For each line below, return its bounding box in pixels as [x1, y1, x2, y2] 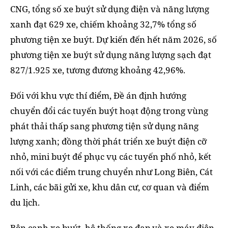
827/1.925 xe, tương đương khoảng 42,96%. [10, 64, 185, 76]
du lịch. [10, 196, 40, 209]
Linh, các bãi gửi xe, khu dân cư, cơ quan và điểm [10, 181, 209, 193]
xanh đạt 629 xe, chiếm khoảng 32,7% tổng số [10, 18, 196, 31]
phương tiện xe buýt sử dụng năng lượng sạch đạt [10, 49, 211, 61]
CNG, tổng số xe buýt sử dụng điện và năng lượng [10, 3, 209, 15]
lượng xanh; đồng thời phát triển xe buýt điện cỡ [10, 135, 207, 148]
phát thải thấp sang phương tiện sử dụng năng [10, 120, 198, 132]
